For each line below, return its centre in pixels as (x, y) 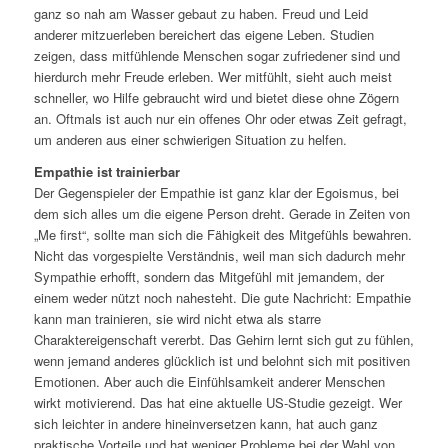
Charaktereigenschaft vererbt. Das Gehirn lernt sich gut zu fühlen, (223, 340)
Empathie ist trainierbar (106, 172)
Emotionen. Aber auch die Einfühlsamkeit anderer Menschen (209, 382)
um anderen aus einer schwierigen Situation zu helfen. (190, 140)
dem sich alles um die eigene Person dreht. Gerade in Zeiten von (221, 214)
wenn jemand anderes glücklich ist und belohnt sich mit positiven (221, 361)
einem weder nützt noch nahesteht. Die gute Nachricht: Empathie (222, 298)
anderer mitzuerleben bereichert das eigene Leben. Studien (203, 35)
